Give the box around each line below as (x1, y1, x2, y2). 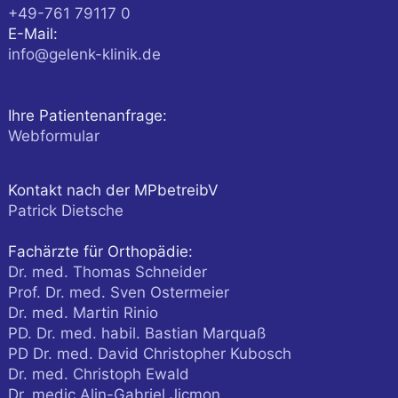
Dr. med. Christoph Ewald (7, 365, 189, 383)
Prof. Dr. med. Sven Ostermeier (7, 283, 229, 301)
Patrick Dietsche (7, 202, 123, 219)
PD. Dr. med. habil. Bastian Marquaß (7, 324, 266, 342)
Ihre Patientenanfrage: (7, 107, 167, 124)
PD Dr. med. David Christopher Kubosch (7, 345, 291, 362)
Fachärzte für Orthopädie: (7, 243, 193, 260)
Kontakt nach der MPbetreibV (7, 181, 219, 199)
